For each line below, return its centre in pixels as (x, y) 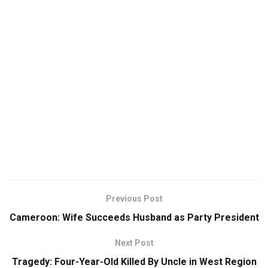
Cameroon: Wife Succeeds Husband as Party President (134, 218)
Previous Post (134, 199)
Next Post (134, 243)
